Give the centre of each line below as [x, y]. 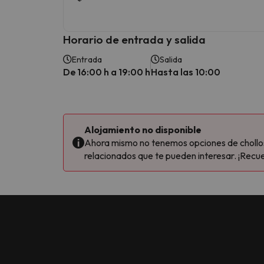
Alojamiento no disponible [143, 129]
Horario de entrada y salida [134, 39]
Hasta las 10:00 [186, 72]
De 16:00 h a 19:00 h [107, 72]
